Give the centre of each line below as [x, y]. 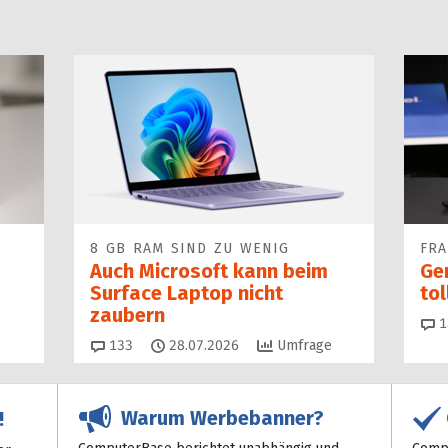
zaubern [127, 315]
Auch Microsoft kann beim [209, 271]
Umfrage [302, 346]
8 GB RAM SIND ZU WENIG [189, 248]
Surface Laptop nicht [186, 293]
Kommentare [173, 345]
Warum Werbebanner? [218, 418]
